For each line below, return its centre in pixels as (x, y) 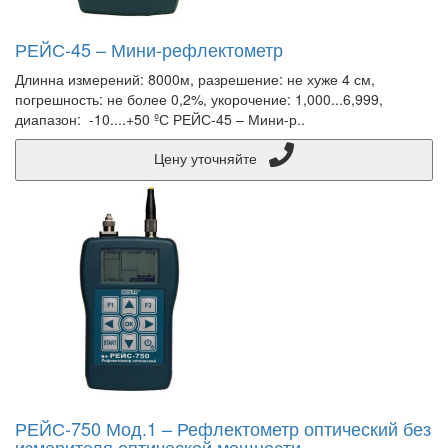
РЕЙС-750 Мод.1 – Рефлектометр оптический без (223, 428)
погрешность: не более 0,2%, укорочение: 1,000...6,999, (199, 99)
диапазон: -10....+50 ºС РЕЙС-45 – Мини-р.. (160, 119)
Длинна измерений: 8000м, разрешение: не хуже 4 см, (195, 79)
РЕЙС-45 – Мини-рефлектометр (149, 49)
